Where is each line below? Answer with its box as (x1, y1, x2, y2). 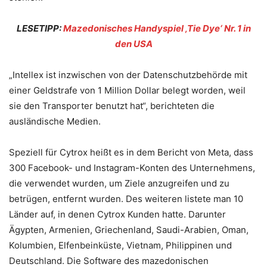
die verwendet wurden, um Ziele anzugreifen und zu (9, 177, 229, 189)
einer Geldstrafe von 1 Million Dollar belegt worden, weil (9, 84, 246, 96)
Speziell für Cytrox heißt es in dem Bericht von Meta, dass (9, 146, 253, 158)
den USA (114, 38, 153, 49)
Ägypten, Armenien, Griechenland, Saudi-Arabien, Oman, (9, 223, 249, 235)
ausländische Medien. (9, 115, 101, 127)
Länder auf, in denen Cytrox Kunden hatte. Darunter (9, 208, 226, 220)
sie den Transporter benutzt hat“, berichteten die (9, 100, 215, 111)
